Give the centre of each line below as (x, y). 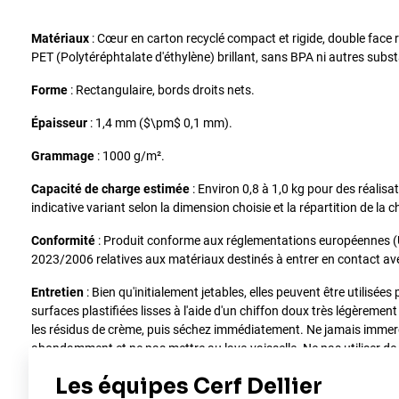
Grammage (63, 155)
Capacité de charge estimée (110, 188)
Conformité (63, 240)
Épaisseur (59, 122)
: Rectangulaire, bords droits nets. (161, 90)
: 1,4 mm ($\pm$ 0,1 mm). (160, 122)
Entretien (57, 292)
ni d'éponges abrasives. (95, 366)
